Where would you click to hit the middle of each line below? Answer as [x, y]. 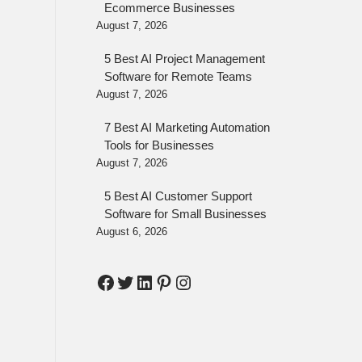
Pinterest [191, 281]
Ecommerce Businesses [169, 8]
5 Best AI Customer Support [178, 196]
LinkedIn [170, 281]
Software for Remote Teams [178, 77]
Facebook [137, 281]
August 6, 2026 [131, 232]
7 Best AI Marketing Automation [187, 128]
